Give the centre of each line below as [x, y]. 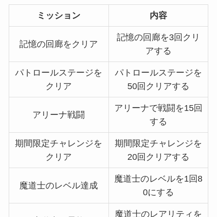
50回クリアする [158, 86]
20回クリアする [158, 157]
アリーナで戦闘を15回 [158, 108]
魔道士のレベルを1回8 [158, 178]
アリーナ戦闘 [59, 115]
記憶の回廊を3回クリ [158, 37]
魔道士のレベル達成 [59, 185]
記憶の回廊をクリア [59, 44]
